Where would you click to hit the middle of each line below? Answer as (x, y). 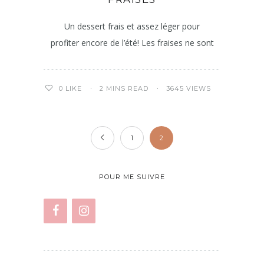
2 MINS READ (124, 88)
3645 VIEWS (188, 88)
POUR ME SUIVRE (132, 177)
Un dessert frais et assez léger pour (132, 27)
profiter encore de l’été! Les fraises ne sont (132, 43)
